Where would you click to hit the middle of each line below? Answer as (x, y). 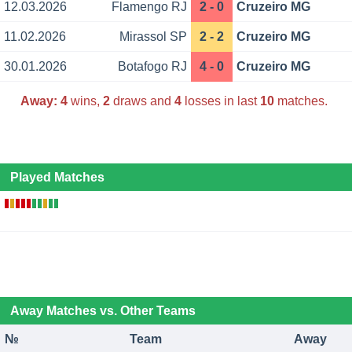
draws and (142, 101)
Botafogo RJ (152, 67)
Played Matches (57, 178)
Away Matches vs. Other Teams (103, 311)
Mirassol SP (153, 37)
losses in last (220, 101)
